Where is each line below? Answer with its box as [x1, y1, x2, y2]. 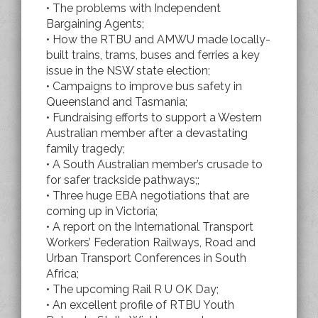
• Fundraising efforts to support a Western [46, 110, 262, 124]
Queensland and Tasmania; [46, 94, 187, 109]
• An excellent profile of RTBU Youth [46, 297, 234, 312]
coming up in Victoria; [46, 204, 158, 218]
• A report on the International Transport [46, 219, 253, 234]
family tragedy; [46, 141, 125, 155]
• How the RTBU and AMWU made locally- [46, 32, 270, 46]
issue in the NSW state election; [46, 63, 210, 77]
